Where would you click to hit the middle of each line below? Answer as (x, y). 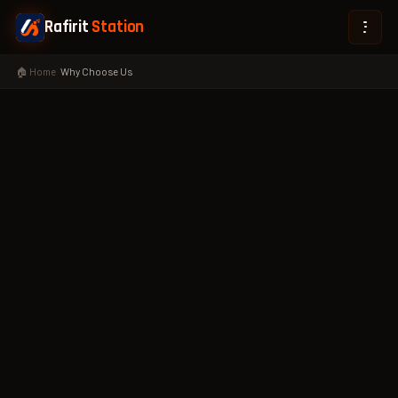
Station (118, 27)
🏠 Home (36, 71)
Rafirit (68, 27)
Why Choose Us (96, 71)
